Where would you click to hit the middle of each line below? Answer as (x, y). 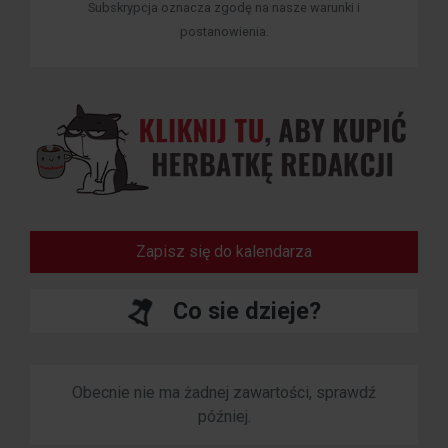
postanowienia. (224, 31)
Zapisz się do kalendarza (224, 251)
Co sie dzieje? (246, 310)
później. (224, 416)
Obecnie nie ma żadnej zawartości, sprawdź (224, 392)
